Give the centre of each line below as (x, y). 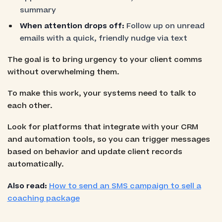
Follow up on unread (165, 26)
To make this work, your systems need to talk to (102, 94)
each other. (30, 106)
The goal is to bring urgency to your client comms (105, 60)
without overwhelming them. (63, 72)
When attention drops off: (72, 26)
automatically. (35, 165)
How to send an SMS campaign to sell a (125, 186)
